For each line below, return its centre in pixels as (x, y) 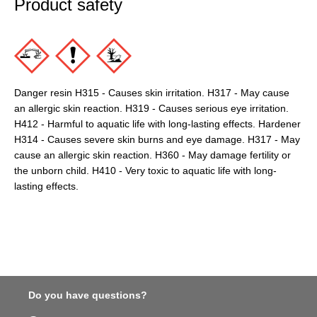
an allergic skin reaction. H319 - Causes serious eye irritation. (151, 109)
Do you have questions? (88, 295)
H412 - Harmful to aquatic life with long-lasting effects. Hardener (157, 124)
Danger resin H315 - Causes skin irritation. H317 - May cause (152, 93)
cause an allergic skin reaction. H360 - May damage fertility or (152, 155)
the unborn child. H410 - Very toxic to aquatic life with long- (145, 171)
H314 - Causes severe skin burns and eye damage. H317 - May (157, 140)
